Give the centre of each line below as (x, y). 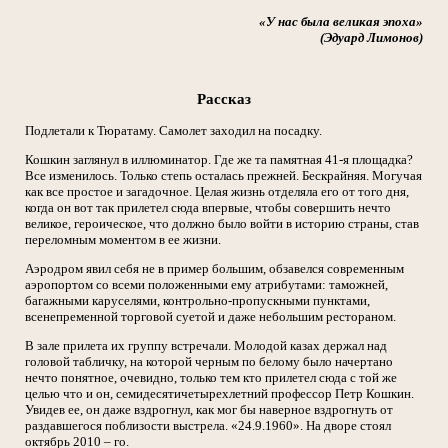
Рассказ (224, 99)
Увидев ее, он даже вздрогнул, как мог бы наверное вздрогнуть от (209, 410)
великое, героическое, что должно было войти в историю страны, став (222, 224)
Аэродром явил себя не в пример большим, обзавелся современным (214, 269)
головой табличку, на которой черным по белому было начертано (209, 362)
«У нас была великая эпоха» (341, 21)
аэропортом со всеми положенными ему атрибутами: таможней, (206, 285)
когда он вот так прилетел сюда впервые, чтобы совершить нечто (208, 208)
